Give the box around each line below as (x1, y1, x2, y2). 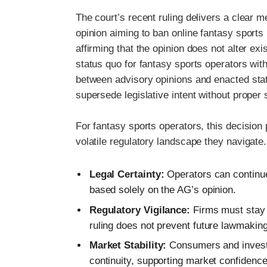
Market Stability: (89, 240, 167, 252)
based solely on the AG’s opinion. (89, 184, 237, 196)
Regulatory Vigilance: (89, 204, 191, 216)
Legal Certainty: (89, 169, 164, 181)
